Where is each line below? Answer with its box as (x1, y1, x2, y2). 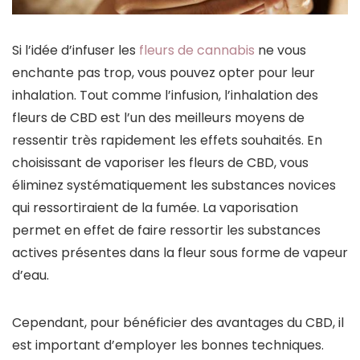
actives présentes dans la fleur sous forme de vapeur (12, 243, 348, 263)
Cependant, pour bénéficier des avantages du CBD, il (12, 313, 344, 333)
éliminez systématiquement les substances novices (12, 176, 336, 195)
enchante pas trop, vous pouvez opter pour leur (12, 63, 315, 83)
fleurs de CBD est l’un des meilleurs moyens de (12, 108, 305, 128)
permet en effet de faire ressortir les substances (12, 221, 321, 240)
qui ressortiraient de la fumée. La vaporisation (12, 198, 298, 218)
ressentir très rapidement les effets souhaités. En (12, 131, 322, 150)
